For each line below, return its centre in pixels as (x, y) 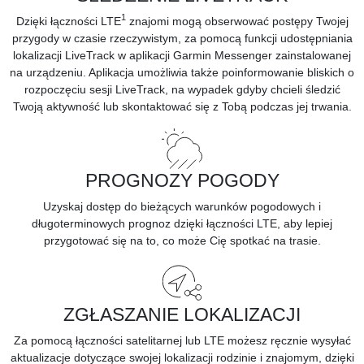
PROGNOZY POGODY (182, 180)
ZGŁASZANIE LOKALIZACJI (182, 314)
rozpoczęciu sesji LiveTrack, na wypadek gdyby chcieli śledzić (182, 89)
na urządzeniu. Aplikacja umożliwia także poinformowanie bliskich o (182, 72)
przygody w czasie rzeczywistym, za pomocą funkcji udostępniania (182, 38)
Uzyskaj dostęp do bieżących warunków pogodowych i (182, 206)
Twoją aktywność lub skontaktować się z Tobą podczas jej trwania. (182, 106)
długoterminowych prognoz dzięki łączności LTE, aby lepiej (182, 223)
